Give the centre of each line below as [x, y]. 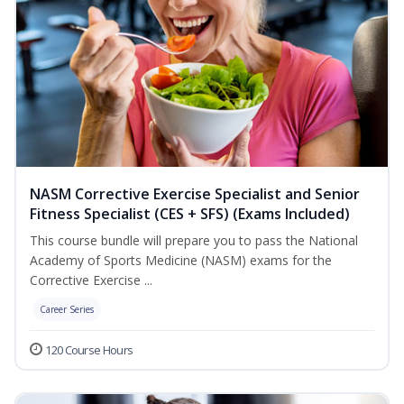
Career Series [67, 310]
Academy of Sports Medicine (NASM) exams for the [181, 261]
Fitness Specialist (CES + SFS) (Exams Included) [190, 214]
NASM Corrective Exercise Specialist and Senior [195, 194]
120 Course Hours [89, 350]
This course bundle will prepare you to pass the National [194, 241]
